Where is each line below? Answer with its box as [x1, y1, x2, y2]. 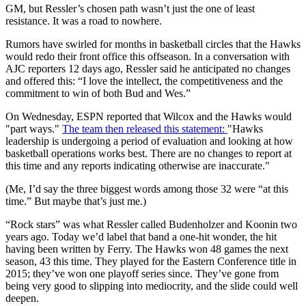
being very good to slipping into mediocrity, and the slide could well [5, 280, 298, 292]
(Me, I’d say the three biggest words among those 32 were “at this [5, 183, 288, 195]
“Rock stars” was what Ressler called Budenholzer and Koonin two [5, 219, 297, 231]
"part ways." [5, 123, 62, 135]
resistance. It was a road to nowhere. [5, 15, 162, 27]
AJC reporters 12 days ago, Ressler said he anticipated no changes [5, 63, 290, 75]
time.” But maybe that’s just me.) [5, 195, 146, 208]
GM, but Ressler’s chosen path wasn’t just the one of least [5, 3, 255, 15]
